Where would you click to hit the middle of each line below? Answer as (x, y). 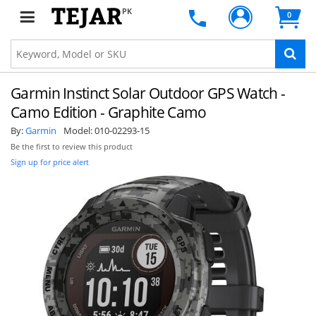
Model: (79, 130)
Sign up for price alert (50, 162)
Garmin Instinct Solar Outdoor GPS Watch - (148, 93)
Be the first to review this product (72, 147)
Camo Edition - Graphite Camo (109, 112)
